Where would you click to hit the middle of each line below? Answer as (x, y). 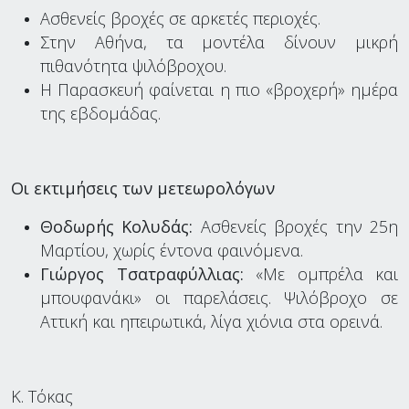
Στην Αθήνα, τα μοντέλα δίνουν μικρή (219, 42)
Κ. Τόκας (42, 396)
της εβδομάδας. (100, 113)
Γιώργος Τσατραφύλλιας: (142, 273)
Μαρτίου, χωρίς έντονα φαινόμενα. (172, 250)
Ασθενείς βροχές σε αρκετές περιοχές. (180, 18)
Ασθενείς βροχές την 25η (296, 226)
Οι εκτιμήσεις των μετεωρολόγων (143, 188)
